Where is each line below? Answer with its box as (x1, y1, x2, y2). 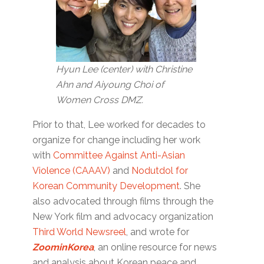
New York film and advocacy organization (32, 210, 214, 222)
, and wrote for (126, 226, 190, 237)
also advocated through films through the (32, 195, 214, 207)
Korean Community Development (32, 180, 180, 192)
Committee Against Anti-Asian (53, 149, 186, 161)
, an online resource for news (94, 241, 217, 253)
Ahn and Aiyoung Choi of (56, 78, 164, 90)
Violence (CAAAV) (32, 164, 111, 176)
